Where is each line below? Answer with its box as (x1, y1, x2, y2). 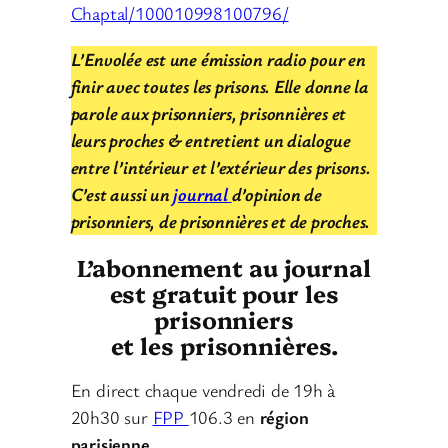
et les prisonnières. (110, 329, 338, 362)
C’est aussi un (70, 181, 174, 206)
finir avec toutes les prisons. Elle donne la (70, 73, 370, 98)
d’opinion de (231, 181, 323, 206)
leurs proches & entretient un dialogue (70, 127, 351, 152)
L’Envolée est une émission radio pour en (70, 46, 366, 71)
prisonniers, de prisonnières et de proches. (70, 208, 371, 233)
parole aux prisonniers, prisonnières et (70, 100, 347, 125)
